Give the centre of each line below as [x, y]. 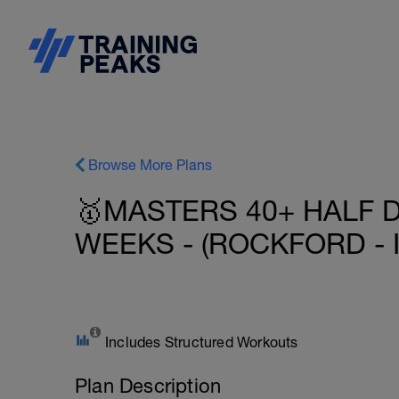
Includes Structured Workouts [202, 342]
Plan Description [148, 386]
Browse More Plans [150, 165]
